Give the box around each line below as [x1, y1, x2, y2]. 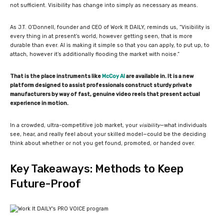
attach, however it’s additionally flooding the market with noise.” [10, 50, 179, 57]
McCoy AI [102, 72, 125, 79]
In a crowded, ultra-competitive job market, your [10, 121, 139, 128]
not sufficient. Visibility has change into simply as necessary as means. [10, 1, 198, 8]
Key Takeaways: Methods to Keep [10, 161, 183, 175]
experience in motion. [10, 99, 68, 106]
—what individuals [160, 121, 207, 128]
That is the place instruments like [10, 72, 102, 79]
